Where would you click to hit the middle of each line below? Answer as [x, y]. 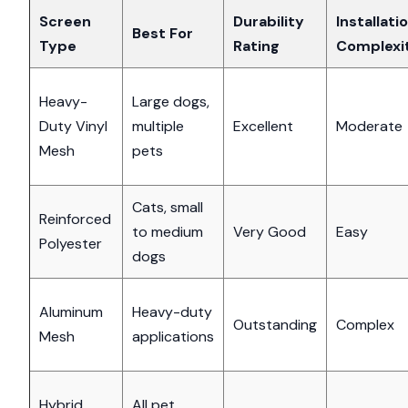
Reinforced [75, 219]
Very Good [270, 231]
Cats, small [168, 207]
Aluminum [71, 311]
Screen [65, 21]
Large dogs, [171, 101]
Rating [256, 46]
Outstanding [275, 324]
